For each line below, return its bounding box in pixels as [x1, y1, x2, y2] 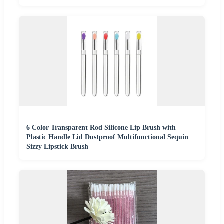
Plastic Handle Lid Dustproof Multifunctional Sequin [26, 133, 188, 141]
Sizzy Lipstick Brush [26, 143, 88, 151]
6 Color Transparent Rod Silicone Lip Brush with [26, 124, 176, 132]
